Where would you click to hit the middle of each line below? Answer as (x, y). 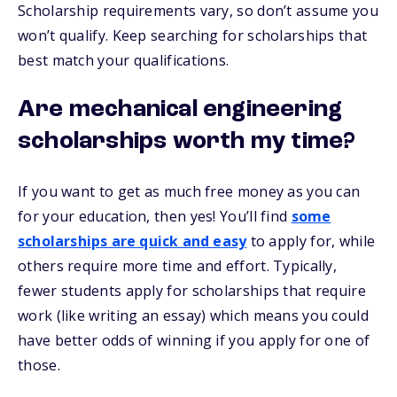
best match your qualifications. (124, 60)
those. (39, 365)
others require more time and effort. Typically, (178, 266)
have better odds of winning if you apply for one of (194, 340)
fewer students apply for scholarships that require (192, 291)
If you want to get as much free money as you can (189, 191)
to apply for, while (311, 241)
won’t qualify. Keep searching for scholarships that (193, 35)
